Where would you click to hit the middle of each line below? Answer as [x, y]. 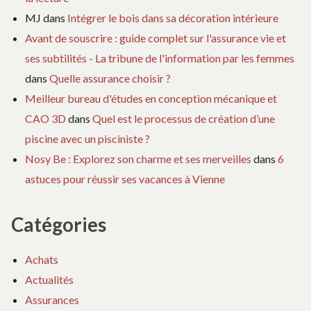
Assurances [52, 300]
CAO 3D [45, 118]
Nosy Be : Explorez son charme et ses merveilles [138, 158]
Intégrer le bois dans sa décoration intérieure [173, 17]
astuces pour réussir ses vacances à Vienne [125, 178]
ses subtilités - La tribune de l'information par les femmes [160, 58]
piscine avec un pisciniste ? [87, 138]
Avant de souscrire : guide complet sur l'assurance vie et [155, 37]
